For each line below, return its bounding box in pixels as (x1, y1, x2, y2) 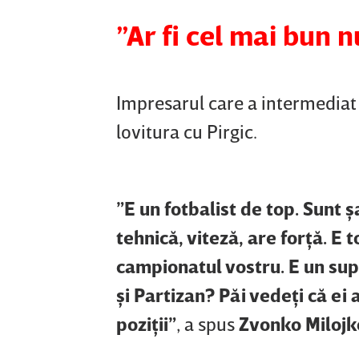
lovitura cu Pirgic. (116, 119, 257, 143)
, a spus (176, 312, 239, 336)
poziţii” (116, 312, 176, 336)
